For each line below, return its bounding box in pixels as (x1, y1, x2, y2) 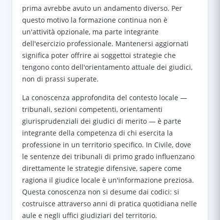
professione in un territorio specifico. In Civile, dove (22, 140, 191, 149)
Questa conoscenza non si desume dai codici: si (22, 187, 179, 196)
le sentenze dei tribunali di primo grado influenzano (22, 152, 194, 161)
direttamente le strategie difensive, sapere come (22, 164, 182, 173)
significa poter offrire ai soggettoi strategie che (22, 51, 176, 60)
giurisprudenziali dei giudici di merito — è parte (22, 116, 181, 126)
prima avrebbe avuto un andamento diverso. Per (22, 3, 182, 13)
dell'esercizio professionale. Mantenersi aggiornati (22, 39, 189, 48)
